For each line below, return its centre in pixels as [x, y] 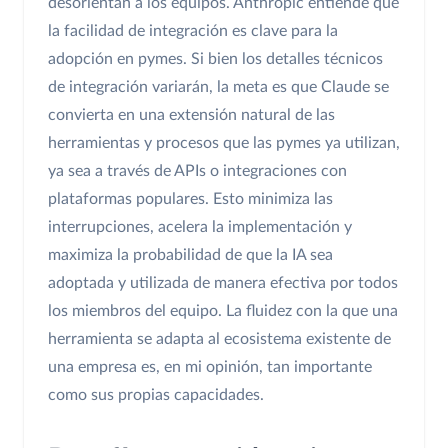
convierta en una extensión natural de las [191, 115]
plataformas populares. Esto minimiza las [190, 199]
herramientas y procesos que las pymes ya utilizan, [224, 143]
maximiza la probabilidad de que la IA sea [190, 255]
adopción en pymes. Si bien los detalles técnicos [215, 59]
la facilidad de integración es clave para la [193, 31]
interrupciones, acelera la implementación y [200, 227]
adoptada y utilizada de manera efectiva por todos [223, 283]
